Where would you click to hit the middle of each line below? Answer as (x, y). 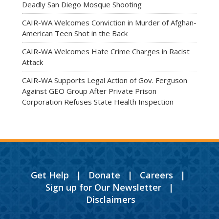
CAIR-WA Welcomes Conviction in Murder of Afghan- (109, 22)
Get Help (50, 175)
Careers (157, 175)
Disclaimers (110, 199)
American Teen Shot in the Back (75, 33)
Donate (105, 175)
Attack (32, 62)
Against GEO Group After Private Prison (89, 91)
